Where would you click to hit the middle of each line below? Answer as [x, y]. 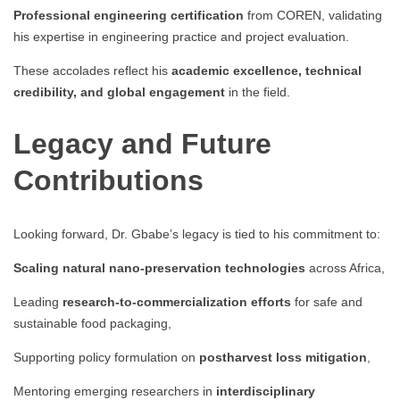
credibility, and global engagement [119, 92]
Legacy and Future [142, 144]
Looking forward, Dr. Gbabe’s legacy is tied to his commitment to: [197, 233]
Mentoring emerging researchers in [115, 391]
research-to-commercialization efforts [177, 301]
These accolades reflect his [92, 70]
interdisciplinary [266, 391]
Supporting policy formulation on [106, 357]
